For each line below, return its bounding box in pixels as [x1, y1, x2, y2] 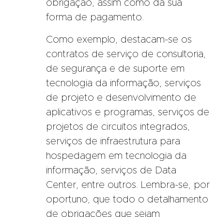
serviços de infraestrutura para [46, 136, 180, 146]
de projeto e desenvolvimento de [46, 93, 196, 103]
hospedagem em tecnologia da [46, 151, 186, 161]
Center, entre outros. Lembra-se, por [46, 180, 210, 190]
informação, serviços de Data [46, 165, 176, 175]
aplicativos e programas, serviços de [46, 107, 209, 117]
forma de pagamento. [46, 12, 144, 22]
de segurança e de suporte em [46, 63, 185, 74]
